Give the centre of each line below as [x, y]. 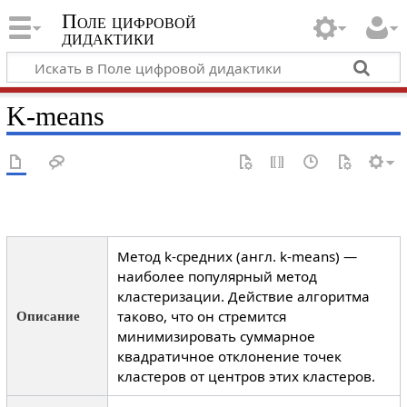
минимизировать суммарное [216, 337]
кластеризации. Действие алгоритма [243, 297]
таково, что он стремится [201, 317]
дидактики [108, 38]
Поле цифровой [129, 22]
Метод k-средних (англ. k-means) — [237, 257]
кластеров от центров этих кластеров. [246, 377]
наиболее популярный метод [217, 277]
